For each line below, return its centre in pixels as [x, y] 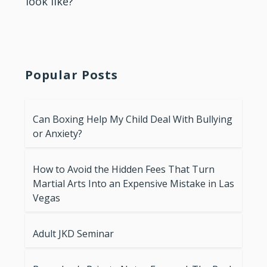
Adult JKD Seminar [74, 233]
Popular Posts [72, 74]
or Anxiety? [58, 133]
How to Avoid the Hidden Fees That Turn [124, 169]
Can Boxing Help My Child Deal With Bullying [133, 119]
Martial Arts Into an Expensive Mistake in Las [134, 183]
